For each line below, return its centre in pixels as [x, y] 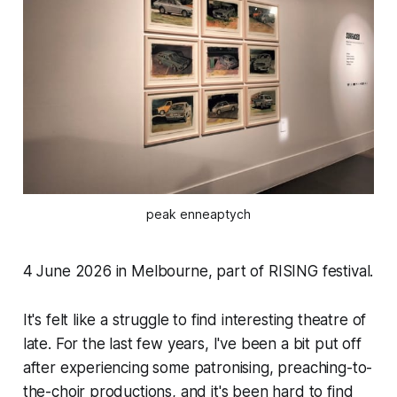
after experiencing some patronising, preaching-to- [198, 367]
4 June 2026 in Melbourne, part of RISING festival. [198, 271]
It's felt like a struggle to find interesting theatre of [195, 319]
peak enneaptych [198, 214]
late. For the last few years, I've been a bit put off [192, 343]
